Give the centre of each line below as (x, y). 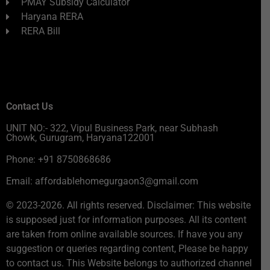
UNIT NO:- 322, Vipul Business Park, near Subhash (112, 128)
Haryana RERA (52, 17)
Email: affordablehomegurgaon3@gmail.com (102, 181)
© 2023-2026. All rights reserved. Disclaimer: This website (128, 206)
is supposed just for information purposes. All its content (126, 220)
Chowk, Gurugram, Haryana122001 (80, 138)
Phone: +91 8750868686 (58, 160)
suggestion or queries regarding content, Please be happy (127, 249)
